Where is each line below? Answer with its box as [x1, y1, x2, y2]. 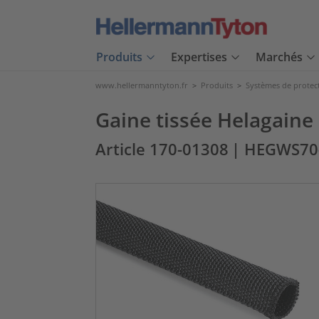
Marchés [256, 49, 303, 66]
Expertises [171, 49, 227, 66]
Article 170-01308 [95, 139, 229, 159]
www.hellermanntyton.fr [95, 80, 188, 90]
